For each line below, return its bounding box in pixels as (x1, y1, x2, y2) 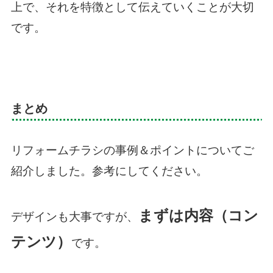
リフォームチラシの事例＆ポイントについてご (10, 144, 254, 157)
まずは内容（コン (138, 207, 258, 224)
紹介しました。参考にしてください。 (10, 165, 208, 178)
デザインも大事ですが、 (10, 210, 138, 224)
